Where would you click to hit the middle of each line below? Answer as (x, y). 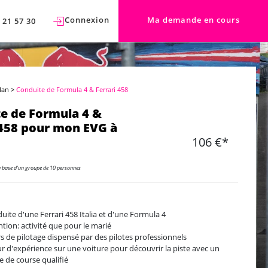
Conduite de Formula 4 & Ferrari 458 (72, 89)
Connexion (87, 19)
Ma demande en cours (193, 20)
